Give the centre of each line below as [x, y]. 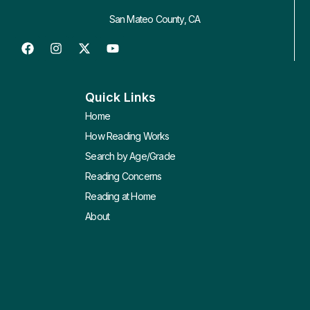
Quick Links [121, 97]
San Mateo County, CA [155, 19]
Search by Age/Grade [130, 156]
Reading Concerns [124, 176]
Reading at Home [121, 196]
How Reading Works [127, 136]
